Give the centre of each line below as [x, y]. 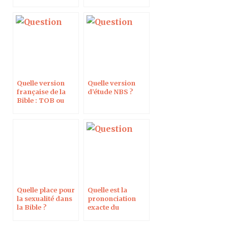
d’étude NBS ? [110, 91]
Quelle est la [107, 190]
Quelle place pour [46, 190]
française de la [41, 91]
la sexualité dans [45, 198]
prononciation [112, 198]
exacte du [103, 207]
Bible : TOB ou [40, 100]
